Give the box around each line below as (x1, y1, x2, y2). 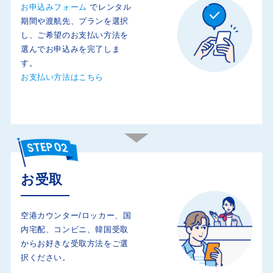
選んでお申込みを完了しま (20, 44, 121, 54)
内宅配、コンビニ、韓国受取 (20, 225, 129, 235)
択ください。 (20, 253, 71, 263)
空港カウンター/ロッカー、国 (20, 211, 132, 221)
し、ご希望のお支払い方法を (20, 30, 129, 40)
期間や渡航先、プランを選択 (20, 16, 129, 26)
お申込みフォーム (20, 2, 87, 12)
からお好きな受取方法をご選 (20, 239, 129, 249)
